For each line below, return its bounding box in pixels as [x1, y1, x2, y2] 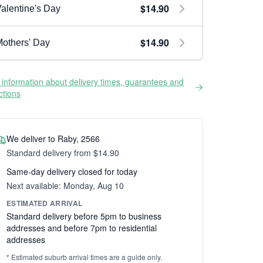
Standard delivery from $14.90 [6, 147, 119, 159]
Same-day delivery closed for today [6, 166, 137, 177]
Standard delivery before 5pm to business [6, 210, 161, 222]
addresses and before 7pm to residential [6, 222, 157, 234]
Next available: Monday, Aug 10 [6, 180, 124, 191]
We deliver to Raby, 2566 [6, 133, 100, 144]
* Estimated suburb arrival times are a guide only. [6, 252, 162, 262]
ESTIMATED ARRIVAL [6, 198, 83, 208]
